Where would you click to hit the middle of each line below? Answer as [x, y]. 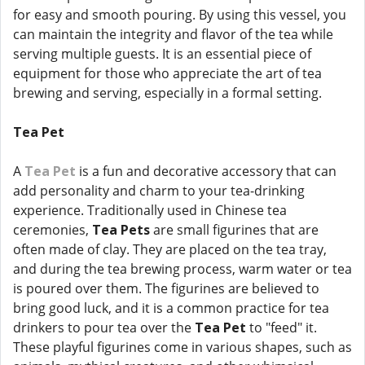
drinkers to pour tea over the [104, 328]
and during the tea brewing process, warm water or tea [182, 269]
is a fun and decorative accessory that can [206, 171]
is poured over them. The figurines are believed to [166, 288]
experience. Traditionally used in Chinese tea [150, 210]
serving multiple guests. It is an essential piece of [162, 54]
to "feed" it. [281, 328]
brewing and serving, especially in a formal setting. [167, 93]
